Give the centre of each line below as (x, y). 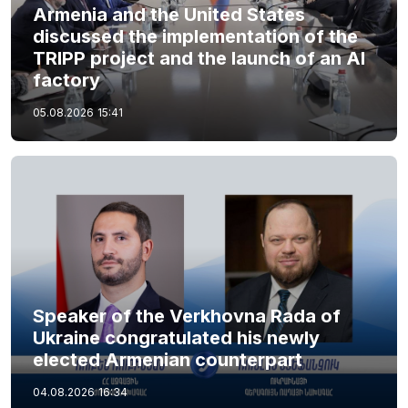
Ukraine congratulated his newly (176, 337)
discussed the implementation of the (195, 36)
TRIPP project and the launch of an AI (199, 58)
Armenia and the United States (169, 15)
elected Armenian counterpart (168, 359)
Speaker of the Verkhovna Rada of (187, 316)
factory (66, 80)
